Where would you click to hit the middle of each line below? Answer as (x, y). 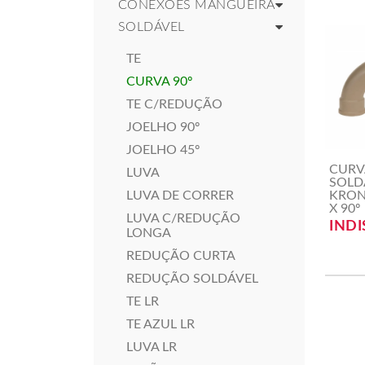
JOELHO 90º (163, 127)
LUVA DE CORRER (180, 196)
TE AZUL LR (161, 324)
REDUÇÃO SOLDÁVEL (192, 279)
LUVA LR (152, 347)
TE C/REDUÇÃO (174, 104)
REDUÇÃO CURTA (181, 256)
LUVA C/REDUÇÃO (183, 218)
